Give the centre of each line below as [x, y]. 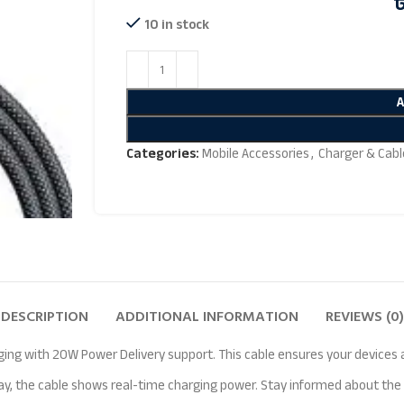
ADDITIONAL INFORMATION [207, 316]
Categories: [162, 153]
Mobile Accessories [255, 153]
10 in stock [176, 24]
